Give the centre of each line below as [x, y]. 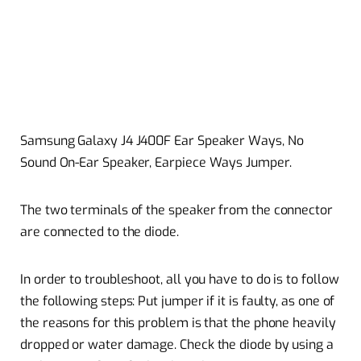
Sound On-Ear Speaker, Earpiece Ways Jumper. [156, 162]
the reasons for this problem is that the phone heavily [178, 323]
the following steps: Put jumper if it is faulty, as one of [178, 301]
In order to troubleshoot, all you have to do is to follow [180, 280]
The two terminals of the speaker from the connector [176, 210]
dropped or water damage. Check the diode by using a [177, 345]
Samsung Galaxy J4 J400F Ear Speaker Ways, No [162, 140]
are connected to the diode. [100, 231]
